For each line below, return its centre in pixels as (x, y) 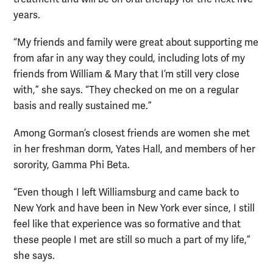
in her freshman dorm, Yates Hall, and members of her (134, 150)
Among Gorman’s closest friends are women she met (132, 134)
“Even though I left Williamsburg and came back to (126, 193)
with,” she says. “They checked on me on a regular (126, 90)
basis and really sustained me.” (83, 106)
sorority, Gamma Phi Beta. (72, 165)
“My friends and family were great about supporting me (136, 42)
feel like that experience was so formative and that (127, 225)
